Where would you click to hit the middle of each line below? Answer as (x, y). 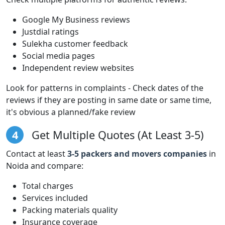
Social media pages (59, 55)
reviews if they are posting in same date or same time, (109, 100)
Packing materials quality (70, 210)
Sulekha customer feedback (75, 43)
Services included (55, 198)
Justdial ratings (50, 31)
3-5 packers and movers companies (137, 153)
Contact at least (37, 153)
